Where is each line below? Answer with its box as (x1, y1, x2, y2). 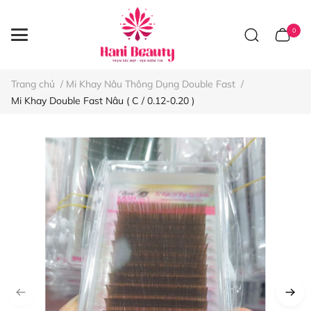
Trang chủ (11, 78, 55, 90)
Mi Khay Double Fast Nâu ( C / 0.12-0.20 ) (11, 94, 194, 107)
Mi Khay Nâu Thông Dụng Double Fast (66, 78, 235, 90)
